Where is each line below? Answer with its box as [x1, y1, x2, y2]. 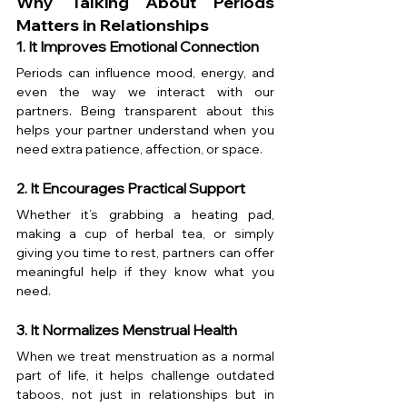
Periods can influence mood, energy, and [16, 65, 274, 82]
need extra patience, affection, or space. [16, 141, 263, 158]
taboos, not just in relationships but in [16, 386, 274, 403]
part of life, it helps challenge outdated [16, 367, 274, 384]
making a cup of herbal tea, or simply [16, 225, 274, 243]
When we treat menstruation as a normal [16, 348, 274, 365]
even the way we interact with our [16, 84, 274, 101]
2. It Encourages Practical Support [16, 179, 245, 198]
